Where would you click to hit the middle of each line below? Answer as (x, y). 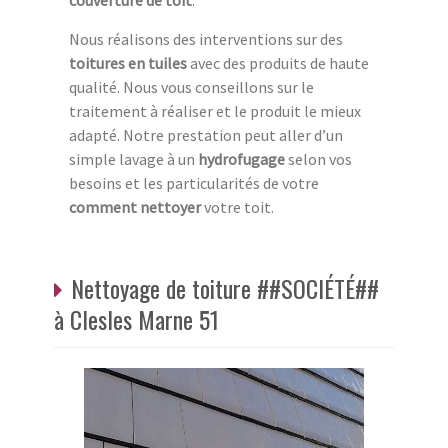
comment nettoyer (135, 207)
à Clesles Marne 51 (136, 319)
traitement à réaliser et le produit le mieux (215, 111)
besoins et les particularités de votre (194, 183)
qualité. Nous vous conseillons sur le (191, 87)
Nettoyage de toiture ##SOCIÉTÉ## (225, 288)
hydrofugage (241, 159)
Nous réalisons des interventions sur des (206, 39)
